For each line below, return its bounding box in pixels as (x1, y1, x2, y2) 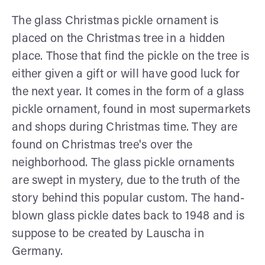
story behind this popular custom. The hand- (12, 192, 245, 205)
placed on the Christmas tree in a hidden (12, 33, 225, 45)
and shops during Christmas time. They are (12, 121, 238, 134)
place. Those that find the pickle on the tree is (12, 50, 249, 63)
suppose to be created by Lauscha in (12, 228, 204, 240)
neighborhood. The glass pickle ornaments (12, 157, 234, 169)
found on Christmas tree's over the (12, 139, 193, 151)
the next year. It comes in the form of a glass (12, 86, 244, 98)
